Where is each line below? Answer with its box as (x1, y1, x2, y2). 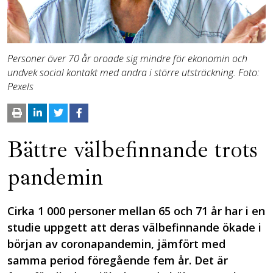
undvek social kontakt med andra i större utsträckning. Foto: (7, 65, 260, 79)
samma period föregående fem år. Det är (7, 252, 228, 268)
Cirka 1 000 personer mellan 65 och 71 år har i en (7, 203, 265, 218)
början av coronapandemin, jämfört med (7, 236, 225, 251)
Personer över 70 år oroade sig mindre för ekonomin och (7, 51, 247, 65)
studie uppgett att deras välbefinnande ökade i (7, 219, 261, 235)
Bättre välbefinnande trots (7, 135, 257, 164)
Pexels (7, 79, 34, 93)
